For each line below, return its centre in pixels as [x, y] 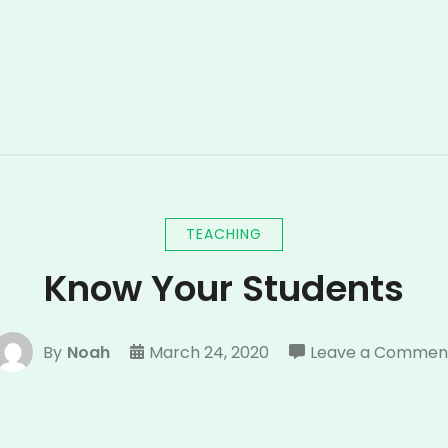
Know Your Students [224, 288]
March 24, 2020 [209, 352]
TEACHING [224, 234]
